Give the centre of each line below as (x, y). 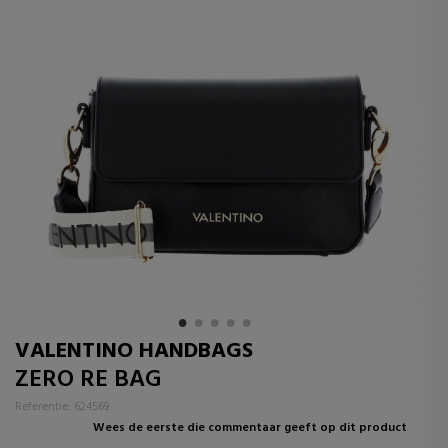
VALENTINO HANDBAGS (134, 351)
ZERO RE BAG (88, 380)
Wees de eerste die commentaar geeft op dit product (250, 428)
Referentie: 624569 (62, 407)
